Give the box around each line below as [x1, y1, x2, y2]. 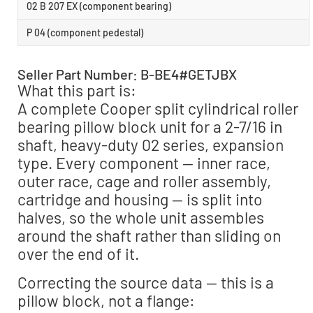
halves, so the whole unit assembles [17, 208, 264, 228]
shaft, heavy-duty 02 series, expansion [17, 135, 284, 155]
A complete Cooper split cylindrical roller [17, 99, 298, 119]
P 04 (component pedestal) [27, 27, 143, 39]
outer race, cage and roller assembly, [17, 171, 271, 191]
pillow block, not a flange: [17, 290, 195, 310]
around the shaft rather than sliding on [17, 226, 281, 246]
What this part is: [17, 80, 136, 101]
